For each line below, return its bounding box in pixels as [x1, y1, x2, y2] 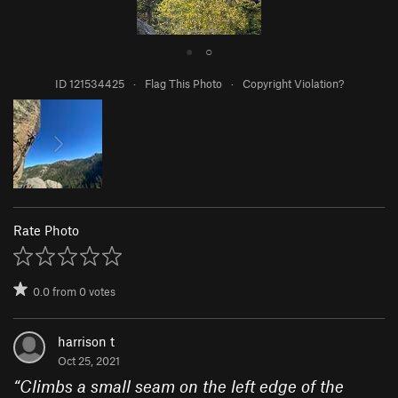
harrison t [58, 333, 115, 350]
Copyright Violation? [242, 76, 344, 92]
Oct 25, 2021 [58, 354, 120, 369]
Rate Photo [13, 222, 79, 239]
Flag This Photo [144, 76, 222, 92]
